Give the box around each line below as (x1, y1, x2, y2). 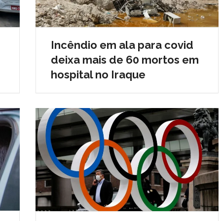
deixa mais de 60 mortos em (50, 53, 199, 66)
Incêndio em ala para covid (50, 38, 193, 51)
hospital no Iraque (50, 68, 146, 81)
